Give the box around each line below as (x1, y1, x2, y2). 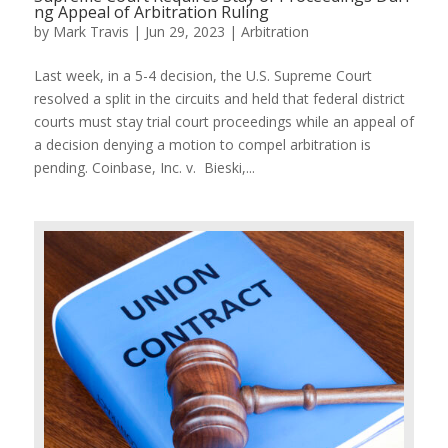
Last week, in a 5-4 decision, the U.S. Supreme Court (33, 65, 372, 85)
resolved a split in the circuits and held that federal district (33, 88, 405, 108)
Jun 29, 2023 (144, 21, 225, 41)
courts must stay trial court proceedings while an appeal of (33, 111, 414, 131)
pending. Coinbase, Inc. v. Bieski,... (33, 157, 255, 177)
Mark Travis (52, 21, 129, 41)
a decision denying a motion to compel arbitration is (33, 134, 371, 154)
